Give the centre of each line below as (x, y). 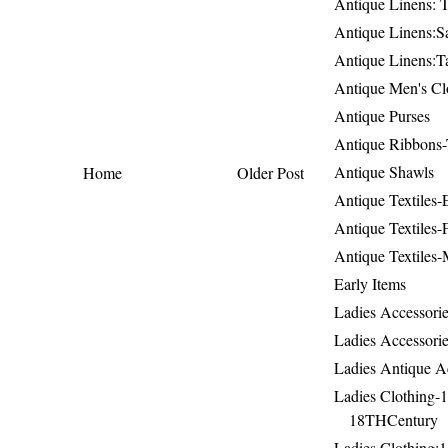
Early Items (370, 284)
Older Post (270, 172)
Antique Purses (382, 116)
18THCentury (393, 420)
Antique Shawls (384, 172)
